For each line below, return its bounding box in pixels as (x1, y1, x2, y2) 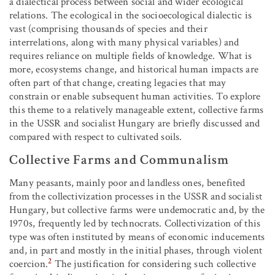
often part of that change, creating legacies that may (9, 76, 227, 90)
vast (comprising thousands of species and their (9, 22, 207, 36)
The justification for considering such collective (52, 257, 256, 271)
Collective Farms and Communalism (9, 151, 229, 169)
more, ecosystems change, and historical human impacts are (9, 63, 259, 77)
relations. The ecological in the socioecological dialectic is (9, 9, 252, 23)
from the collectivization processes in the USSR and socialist (9, 190, 263, 204)
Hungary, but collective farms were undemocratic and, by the (9, 203, 265, 217)
